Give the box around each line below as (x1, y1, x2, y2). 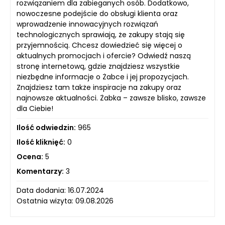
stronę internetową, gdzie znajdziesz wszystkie (17, 61, 180, 71)
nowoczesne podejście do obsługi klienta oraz (17, 8, 178, 19)
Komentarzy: (17, 166, 64, 176)
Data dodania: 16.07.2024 (17, 185, 104, 195)
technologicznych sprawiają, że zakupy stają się (17, 29, 185, 40)
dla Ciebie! (17, 103, 53, 114)
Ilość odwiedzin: (17, 122, 76, 133)
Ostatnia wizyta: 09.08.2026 (17, 195, 114, 206)
